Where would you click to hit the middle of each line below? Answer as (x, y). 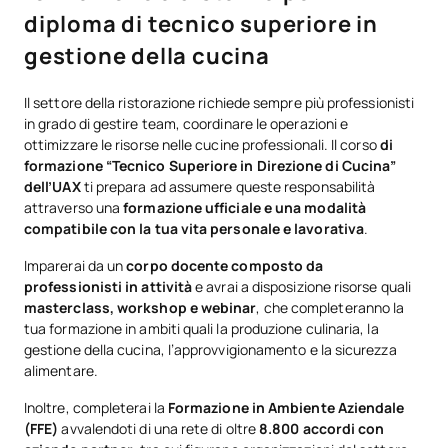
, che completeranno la (330, 307)
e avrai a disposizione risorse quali (303, 286)
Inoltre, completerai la (96, 407)
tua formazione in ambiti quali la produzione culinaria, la (201, 328)
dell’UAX (54, 186)
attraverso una (74, 207)
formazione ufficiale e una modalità (245, 207)
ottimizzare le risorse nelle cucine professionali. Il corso (202, 144)
